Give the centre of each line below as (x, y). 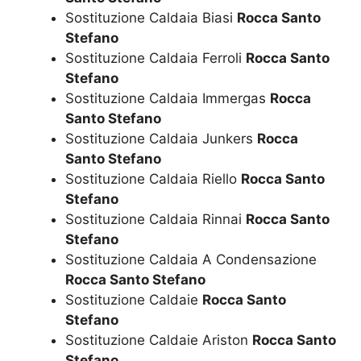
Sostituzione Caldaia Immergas (168, 99)
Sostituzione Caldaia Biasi (151, 18)
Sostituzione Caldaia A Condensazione (191, 260)
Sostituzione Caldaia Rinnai (156, 220)
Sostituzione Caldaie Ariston (159, 340)
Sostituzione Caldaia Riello (153, 179)
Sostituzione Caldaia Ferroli (156, 58)
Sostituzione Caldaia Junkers (161, 139)
